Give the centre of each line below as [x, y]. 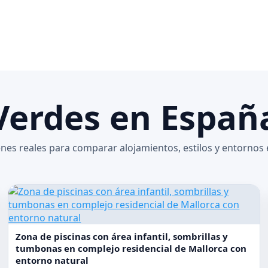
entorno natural [52, 260]
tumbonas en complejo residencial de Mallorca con [131, 248]
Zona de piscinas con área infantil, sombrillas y [122, 236]
